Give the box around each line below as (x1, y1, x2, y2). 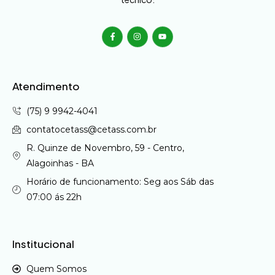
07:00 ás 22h (26, 191, 82, 203)
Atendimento (12, 79, 80, 93)
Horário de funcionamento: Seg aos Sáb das (26, 176, 214, 187)
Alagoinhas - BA (26, 157, 94, 169)
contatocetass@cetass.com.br (26, 123, 157, 135)
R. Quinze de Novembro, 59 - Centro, (26, 142, 184, 153)
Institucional (12, 236, 74, 250)
